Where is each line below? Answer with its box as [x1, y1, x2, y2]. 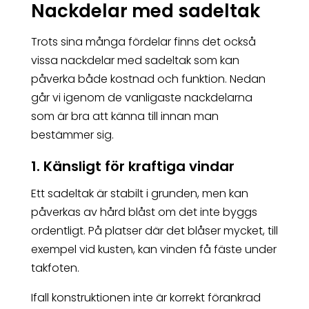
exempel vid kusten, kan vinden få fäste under [30, 241, 277, 258]
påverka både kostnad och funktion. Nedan [30, 71, 266, 88]
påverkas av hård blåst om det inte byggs [30, 204, 257, 221]
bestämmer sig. [30, 127, 114, 143]
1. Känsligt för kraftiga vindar [30, 157, 235, 177]
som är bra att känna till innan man [30, 108, 219, 125]
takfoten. [30, 260, 79, 277]
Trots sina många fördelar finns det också [30, 34, 256, 50]
